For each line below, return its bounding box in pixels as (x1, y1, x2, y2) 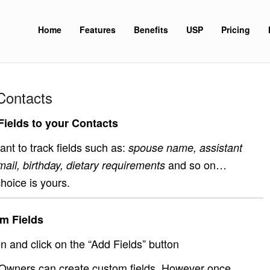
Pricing (221, 24, 250, 36)
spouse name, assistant (128, 140, 242, 155)
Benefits (133, 24, 168, 36)
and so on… (165, 157, 227, 172)
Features (79, 24, 116, 36)
